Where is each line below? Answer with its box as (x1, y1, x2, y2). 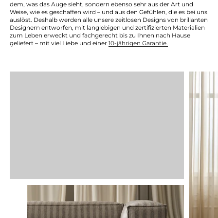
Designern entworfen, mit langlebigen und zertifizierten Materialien (10, 23, 205, 31)
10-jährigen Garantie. (109, 39, 168, 47)
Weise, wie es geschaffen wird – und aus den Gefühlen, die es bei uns (10, 8, 207, 16)
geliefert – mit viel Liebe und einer (10, 39, 109, 47)
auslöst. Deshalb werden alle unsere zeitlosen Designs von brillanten (10, 16, 208, 23)
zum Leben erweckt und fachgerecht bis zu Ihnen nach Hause (10, 31, 190, 39)
